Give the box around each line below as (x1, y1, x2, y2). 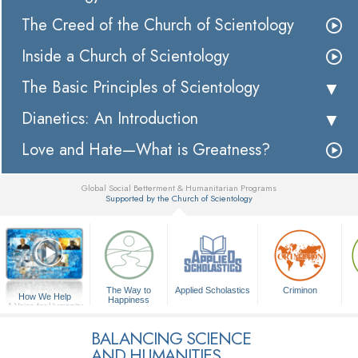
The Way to (106, 285, 152, 296)
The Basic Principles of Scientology (22, 76, 260, 100)
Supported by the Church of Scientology (105, 192, 253, 205)
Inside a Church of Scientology (22, 45, 229, 69)
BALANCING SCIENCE (91, 326, 251, 352)
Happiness (108, 295, 150, 305)
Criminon (282, 285, 317, 296)
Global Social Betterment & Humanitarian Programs (81, 181, 276, 195)
